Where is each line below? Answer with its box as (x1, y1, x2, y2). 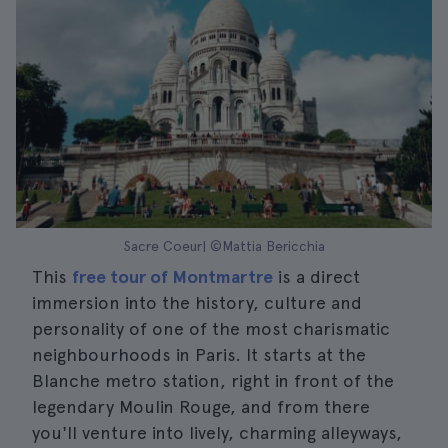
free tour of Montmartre (72, 266, 273, 287)
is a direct (273, 266, 360, 287)
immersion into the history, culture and (32, 292, 362, 313)
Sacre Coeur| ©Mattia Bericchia (123, 238, 325, 254)
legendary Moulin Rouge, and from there (32, 396, 370, 417)
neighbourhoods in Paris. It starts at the (32, 344, 366, 365)
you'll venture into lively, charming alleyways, (32, 422, 402, 443)
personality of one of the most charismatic (32, 318, 390, 339)
